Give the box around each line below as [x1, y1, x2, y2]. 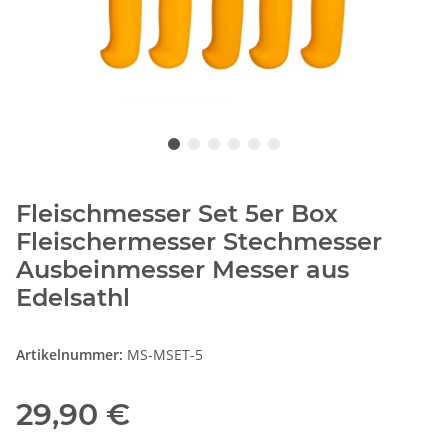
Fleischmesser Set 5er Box [16, 198, 338, 228]
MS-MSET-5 [127, 344, 203, 364]
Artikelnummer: [16, 344, 127, 364]
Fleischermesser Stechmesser [16, 226, 382, 256]
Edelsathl [16, 282, 130, 312]
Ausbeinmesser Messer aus [16, 254, 349, 284]
